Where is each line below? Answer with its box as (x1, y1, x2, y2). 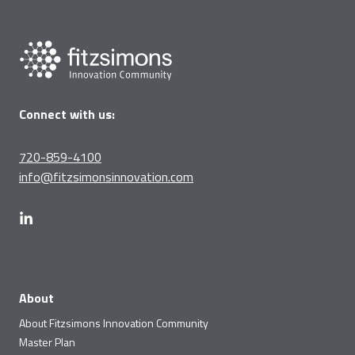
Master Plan (19, 334, 75, 351)
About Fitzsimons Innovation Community (19, 315, 208, 332)
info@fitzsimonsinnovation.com (19, 167, 193, 187)
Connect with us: (19, 105, 115, 124)
